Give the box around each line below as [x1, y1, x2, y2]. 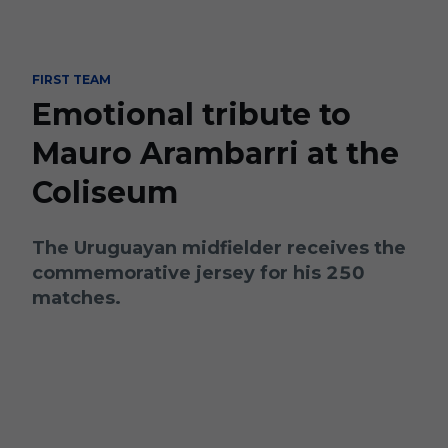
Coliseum [32, 174, 178, 211]
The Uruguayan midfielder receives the [32, 237, 406, 259]
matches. [32, 287, 121, 309]
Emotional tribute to [32, 96, 351, 133]
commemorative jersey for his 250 [32, 262, 365, 284]
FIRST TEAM [32, 72, 111, 87]
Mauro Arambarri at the [32, 135, 399, 172]
